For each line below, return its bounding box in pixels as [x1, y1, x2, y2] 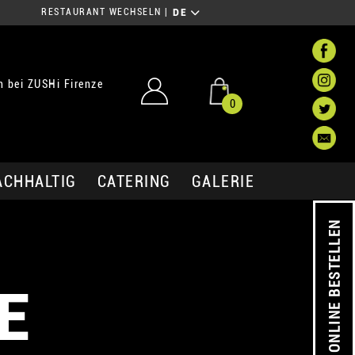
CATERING [97, 171, 171, 191]
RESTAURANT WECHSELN [41, 6, 162, 18]
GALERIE [191, 171, 254, 191]
